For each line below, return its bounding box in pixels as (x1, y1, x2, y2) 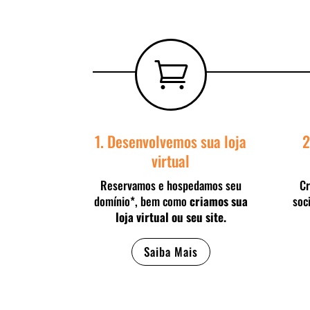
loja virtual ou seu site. (115, 208, 226, 226)
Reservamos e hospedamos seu (100, 176, 241, 194)
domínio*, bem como (93, 192, 190, 210)
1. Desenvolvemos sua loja (95, 129, 247, 152)
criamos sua (189, 192, 248, 210)
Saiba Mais (143, 243, 198, 261)
